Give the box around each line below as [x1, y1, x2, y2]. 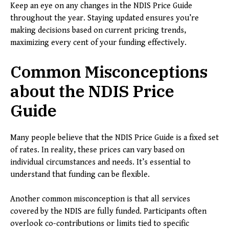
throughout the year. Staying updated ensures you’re [10, 13, 199, 24]
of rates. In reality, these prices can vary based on [10, 145, 185, 155]
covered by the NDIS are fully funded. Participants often [10, 207, 207, 217]
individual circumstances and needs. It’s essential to [10, 157, 191, 168]
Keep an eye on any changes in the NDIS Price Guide [10, 1, 192, 11]
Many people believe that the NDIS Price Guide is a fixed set [10, 133, 219, 143]
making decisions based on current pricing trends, [10, 26, 186, 36]
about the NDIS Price [10, 80, 174, 102]
